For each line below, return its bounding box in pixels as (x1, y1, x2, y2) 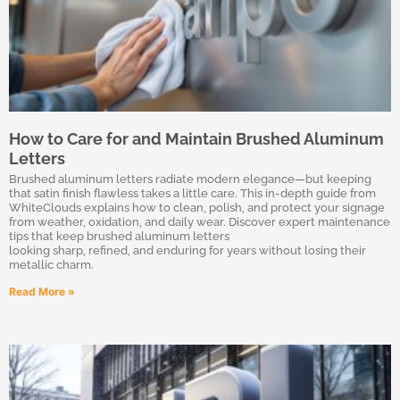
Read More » (9, 285, 75, 298)
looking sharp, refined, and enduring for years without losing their (9, 244, 366, 257)
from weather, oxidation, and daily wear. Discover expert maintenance (9, 215, 390, 229)
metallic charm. (9, 258, 94, 271)
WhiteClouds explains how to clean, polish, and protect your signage (9, 201, 385, 214)
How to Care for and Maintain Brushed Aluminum (9, 129, 384, 148)
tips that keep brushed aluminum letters (9, 229, 229, 243)
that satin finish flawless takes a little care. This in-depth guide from (9, 187, 376, 200)
